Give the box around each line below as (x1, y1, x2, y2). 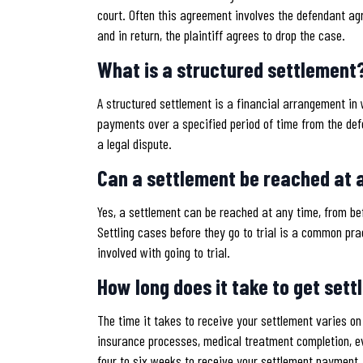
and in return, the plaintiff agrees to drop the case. (97, 25, 345, 44)
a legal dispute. (97, 134, 172, 152)
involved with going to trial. (97, 242, 230, 261)
